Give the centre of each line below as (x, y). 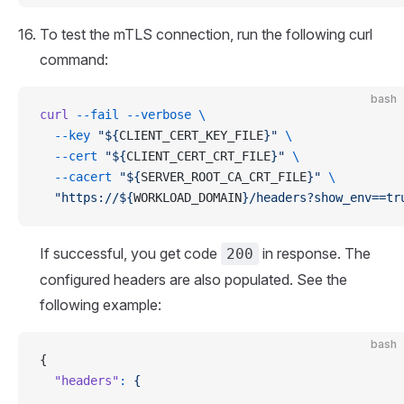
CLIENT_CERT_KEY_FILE (191, 135)
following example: (101, 305)
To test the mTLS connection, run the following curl (206, 34)
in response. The (315, 253)
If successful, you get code (130, 253)
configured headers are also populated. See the (193, 280)
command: (74, 60)
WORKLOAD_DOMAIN (188, 197)
